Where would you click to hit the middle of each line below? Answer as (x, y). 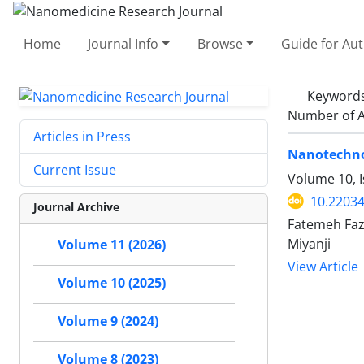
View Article (323, 266)
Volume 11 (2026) (112, 245)
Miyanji (309, 243)
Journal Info (123, 43)
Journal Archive (76, 207)
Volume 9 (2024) (108, 321)
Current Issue (75, 170)
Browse (220, 43)
